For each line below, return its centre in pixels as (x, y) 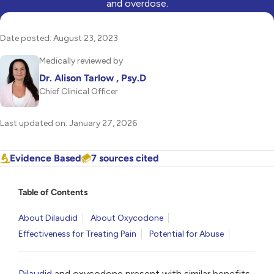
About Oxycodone (127, 218)
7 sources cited (125, 158)
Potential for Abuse (187, 234)
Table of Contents (53, 193)
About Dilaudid (48, 218)
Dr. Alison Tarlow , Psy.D (93, 78)
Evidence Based (46, 158)
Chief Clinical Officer (79, 91)
